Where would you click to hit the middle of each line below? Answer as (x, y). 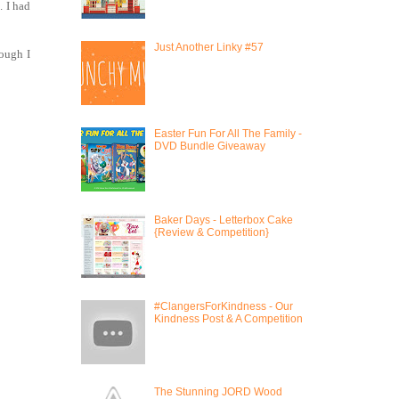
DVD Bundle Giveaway (209, 146)
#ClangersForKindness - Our (223, 306)
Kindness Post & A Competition (228, 318)
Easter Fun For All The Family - (228, 133)
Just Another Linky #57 (208, 48)
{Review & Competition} (211, 232)
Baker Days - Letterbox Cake (223, 220)
